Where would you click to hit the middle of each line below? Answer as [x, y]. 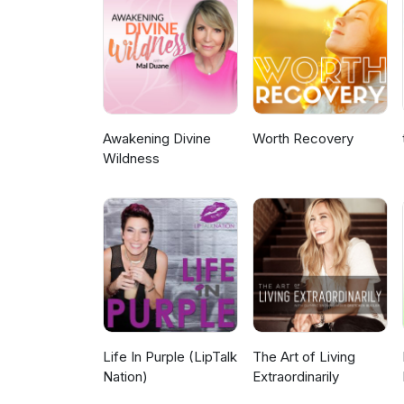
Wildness [131, 159]
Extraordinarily [296, 377]
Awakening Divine [157, 139]
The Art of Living [304, 357]
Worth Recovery [303, 139]
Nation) [125, 377]
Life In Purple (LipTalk [170, 357]
